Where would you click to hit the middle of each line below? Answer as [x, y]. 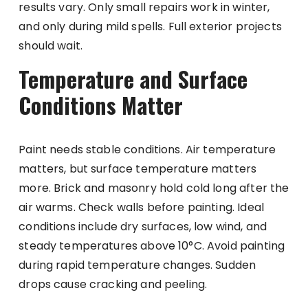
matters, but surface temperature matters [138, 169]
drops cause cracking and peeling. [113, 285]
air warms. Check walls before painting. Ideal [141, 208]
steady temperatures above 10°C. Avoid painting [152, 246]
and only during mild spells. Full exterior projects [150, 27]
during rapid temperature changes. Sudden [137, 265]
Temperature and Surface [133, 79]
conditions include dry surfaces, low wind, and [143, 227]
